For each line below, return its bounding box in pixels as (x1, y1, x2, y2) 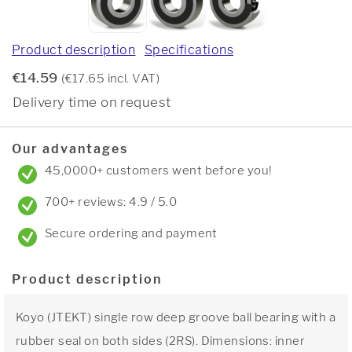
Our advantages (12, 141, 128, 156)
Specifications (144, 42, 233, 57)
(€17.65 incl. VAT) (61, 71, 160, 86)
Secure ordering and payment (45, 226, 218, 240)
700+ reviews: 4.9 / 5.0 (45, 195, 178, 209)
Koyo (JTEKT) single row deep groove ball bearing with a (16, 310, 336, 324)
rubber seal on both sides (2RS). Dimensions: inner (16, 334, 306, 348)
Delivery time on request (13, 94, 171, 110)
